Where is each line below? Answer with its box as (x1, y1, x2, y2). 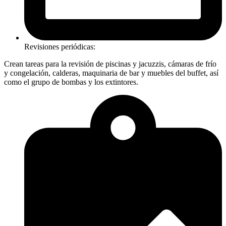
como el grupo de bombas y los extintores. (4, 77, 138, 86)
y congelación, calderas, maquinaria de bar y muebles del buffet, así (4, 68, 218, 77)
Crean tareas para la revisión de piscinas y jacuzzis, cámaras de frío (4, 59, 216, 68)
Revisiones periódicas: (24, 42, 95, 51)
